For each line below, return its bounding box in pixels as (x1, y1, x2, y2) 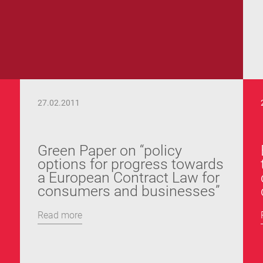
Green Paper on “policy (38, 142, 182, 159)
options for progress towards (38, 156, 224, 173)
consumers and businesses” (38, 183, 220, 200)
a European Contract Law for (38, 169, 220, 186)
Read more (38, 210, 82, 221)
